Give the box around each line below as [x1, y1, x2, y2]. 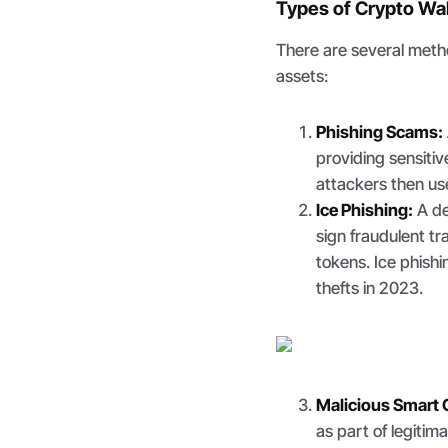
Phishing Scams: [316, 121, 444, 142]
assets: [276, 65, 329, 86]
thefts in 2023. [316, 277, 424, 298]
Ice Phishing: [316, 199, 414, 220]
